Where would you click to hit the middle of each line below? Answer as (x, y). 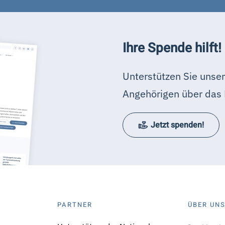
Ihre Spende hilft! (172, 48)
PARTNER (75, 204)
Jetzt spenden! (177, 125)
